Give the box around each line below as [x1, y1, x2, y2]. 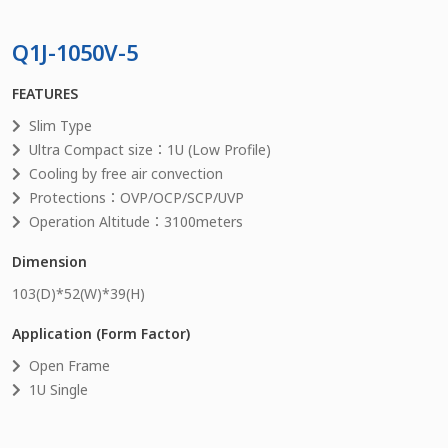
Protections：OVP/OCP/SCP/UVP [29, 187, 244, 207]
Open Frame [29, 355, 110, 375]
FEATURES [12, 83, 78, 103]
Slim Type [29, 115, 92, 135]
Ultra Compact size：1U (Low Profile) [29, 139, 271, 159]
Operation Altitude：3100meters [29, 211, 243, 231]
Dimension [12, 251, 87, 271]
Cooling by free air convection [29, 163, 223, 183]
